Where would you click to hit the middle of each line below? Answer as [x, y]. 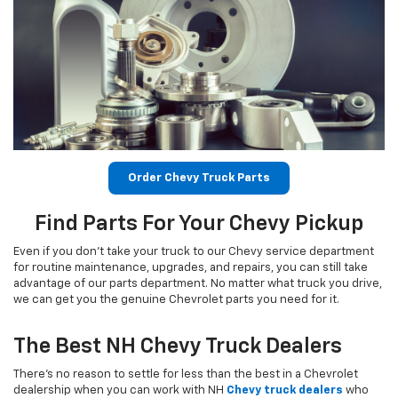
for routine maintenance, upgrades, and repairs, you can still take [191, 268]
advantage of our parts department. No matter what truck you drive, [198, 284]
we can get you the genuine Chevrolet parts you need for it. [176, 300]
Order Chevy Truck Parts [199, 179]
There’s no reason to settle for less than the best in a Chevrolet [186, 375]
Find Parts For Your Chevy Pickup [199, 224]
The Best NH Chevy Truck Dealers [178, 347]
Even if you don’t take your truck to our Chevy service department [194, 252]
